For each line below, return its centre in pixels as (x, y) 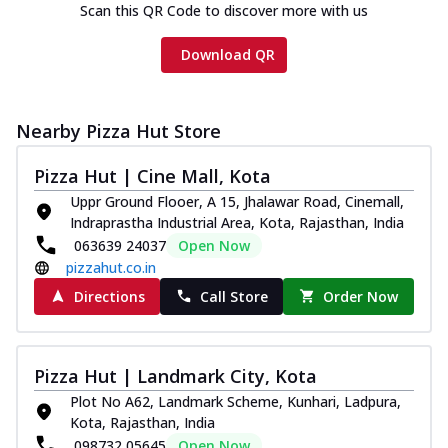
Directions (109, 296)
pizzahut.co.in (111, 267)
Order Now (361, 296)
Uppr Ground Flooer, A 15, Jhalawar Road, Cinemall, (237, 201)
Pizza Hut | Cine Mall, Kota (152, 175)
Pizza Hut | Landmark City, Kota (175, 375)
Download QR (228, 54)
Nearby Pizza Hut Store (118, 130)
